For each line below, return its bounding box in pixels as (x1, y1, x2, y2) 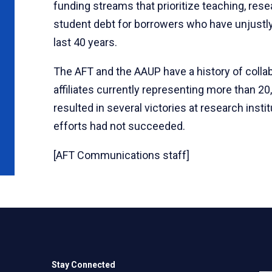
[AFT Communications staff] (53, 148, 189, 161)
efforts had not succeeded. (53, 119, 188, 132)
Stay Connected (52, 259, 116, 270)
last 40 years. (53, 35, 117, 49)
